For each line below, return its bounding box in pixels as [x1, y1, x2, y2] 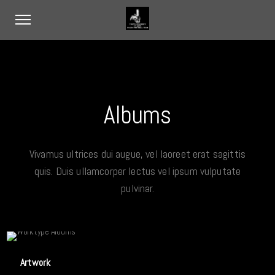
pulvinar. [121, 181, 154, 195]
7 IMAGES [119, 247, 156, 256]
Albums [103, 99, 171, 131]
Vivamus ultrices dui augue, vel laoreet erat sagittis [29, 147, 246, 161]
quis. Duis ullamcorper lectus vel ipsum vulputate [34, 164, 241, 178]
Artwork [20, 256, 51, 269]
